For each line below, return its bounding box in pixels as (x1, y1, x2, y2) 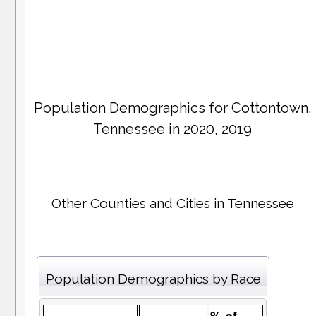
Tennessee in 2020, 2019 (93, 121, 253, 138)
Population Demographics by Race (45, 271, 261, 287)
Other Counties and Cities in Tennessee (51, 195, 294, 212)
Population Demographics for (33, 99, 231, 117)
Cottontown (231, 99, 308, 117)
